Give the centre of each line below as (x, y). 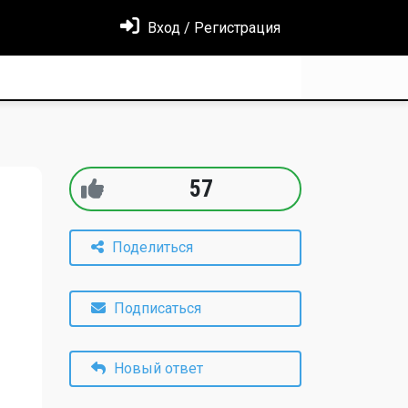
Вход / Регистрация (212, 28)
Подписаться (158, 308)
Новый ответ (157, 368)
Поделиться (153, 247)
